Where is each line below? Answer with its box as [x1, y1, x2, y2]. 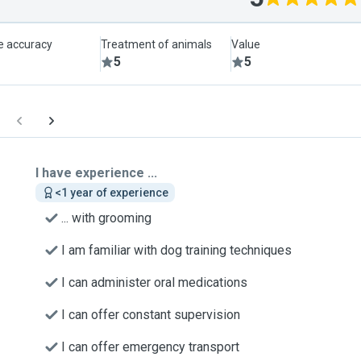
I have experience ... [35, 165, 157, 180]
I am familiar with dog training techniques [61, 243, 292, 258]
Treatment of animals [101, 38, 213, 51]
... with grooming [61, 210, 151, 226]
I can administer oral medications [61, 275, 247, 290]
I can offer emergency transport [61, 339, 239, 355]
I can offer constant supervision [61, 307, 240, 322]
